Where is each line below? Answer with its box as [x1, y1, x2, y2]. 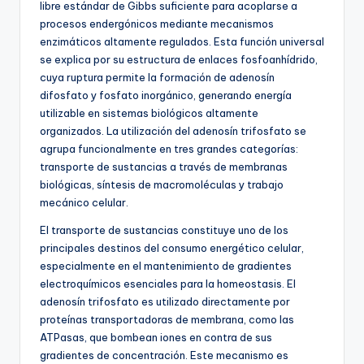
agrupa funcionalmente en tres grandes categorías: [40, 142, 298, 156]
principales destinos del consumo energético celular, [40, 241, 304, 255]
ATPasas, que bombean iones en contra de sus [40, 331, 272, 344]
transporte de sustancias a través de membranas [40, 160, 288, 174]
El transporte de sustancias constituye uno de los [40, 223, 288, 237]
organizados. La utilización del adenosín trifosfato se [40, 124, 306, 138]
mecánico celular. [40, 196, 128, 210]
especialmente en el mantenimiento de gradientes [40, 259, 292, 273]
